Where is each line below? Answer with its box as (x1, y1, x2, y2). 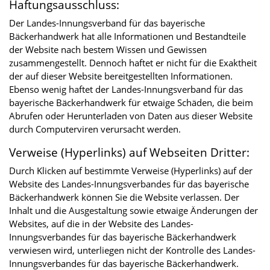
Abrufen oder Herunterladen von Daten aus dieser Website (9, 109, 253, 122)
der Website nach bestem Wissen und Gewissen (9, 43, 207, 55)
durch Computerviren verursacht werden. (9, 122, 181, 135)
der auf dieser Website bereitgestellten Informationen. (9, 69, 233, 82)
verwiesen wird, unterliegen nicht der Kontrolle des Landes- (9, 243, 256, 256)
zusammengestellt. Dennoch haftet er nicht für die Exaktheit (9, 56, 257, 69)
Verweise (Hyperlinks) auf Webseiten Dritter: (9, 143, 250, 160)
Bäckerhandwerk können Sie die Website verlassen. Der (9, 190, 239, 203)
